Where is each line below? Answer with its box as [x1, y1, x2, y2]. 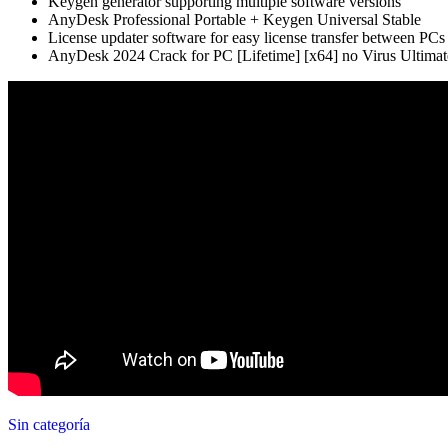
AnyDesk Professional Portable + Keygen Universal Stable [48, 10, 421, 28]
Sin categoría [8, 415, 90, 433]
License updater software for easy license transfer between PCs [48, 28, 445, 46]
